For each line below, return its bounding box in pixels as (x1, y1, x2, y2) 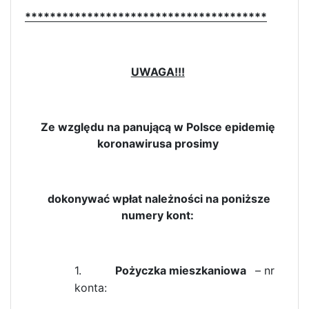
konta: (74, 280, 107, 295)
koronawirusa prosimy (97, 136, 219, 150)
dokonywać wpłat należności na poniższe (45, 191, 271, 206)
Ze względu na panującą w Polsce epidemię (40, 119, 275, 134)
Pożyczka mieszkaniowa (115, 263, 252, 277)
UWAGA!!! (130, 64, 185, 79)
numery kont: (121, 208, 195, 222)
